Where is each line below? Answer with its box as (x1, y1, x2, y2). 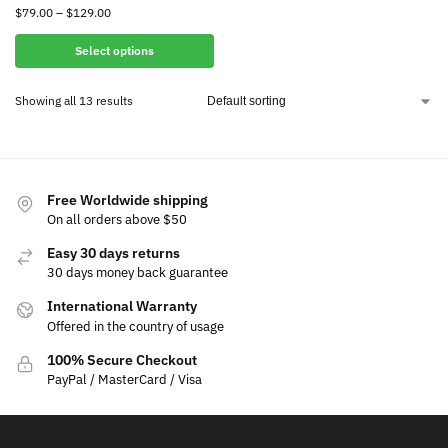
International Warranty (47, 297, 197, 316)
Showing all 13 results (15, 92, 133, 108)
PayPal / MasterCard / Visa (47, 371, 202, 389)
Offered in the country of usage (47, 317, 224, 335)
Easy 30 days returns (47, 243, 180, 262)
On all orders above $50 (47, 210, 187, 228)
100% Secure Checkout (47, 350, 197, 369)
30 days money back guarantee (47, 264, 228, 282)
